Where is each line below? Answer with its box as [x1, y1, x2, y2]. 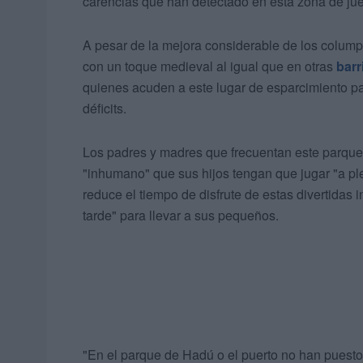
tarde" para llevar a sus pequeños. [83, 206, 279, 225]
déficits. [83, 99, 126, 118]
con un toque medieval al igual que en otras [83, 57, 336, 76]
